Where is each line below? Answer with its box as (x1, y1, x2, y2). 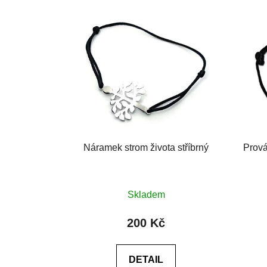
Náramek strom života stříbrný (83, 142, 209, 153)
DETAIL (129, 254, 164, 265)
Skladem (127, 190, 165, 200)
